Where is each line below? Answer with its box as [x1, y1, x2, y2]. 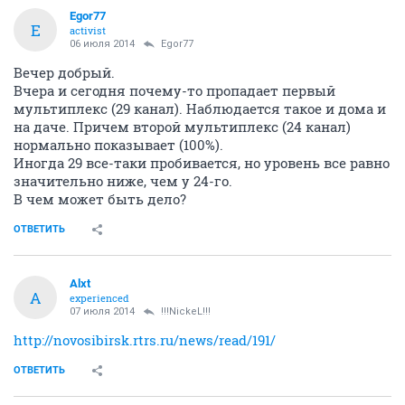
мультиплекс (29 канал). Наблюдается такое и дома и [14, 257, 386, 276]
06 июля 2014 [70, 195, 135, 208]
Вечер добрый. [14, 221, 115, 240]
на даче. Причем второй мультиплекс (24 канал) [14, 275, 351, 294]
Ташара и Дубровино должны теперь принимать [14, 61, 351, 80]
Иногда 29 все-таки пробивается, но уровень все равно [14, 311, 390, 330]
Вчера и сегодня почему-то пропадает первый [14, 239, 335, 258]
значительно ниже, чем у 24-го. [14, 329, 232, 348]
